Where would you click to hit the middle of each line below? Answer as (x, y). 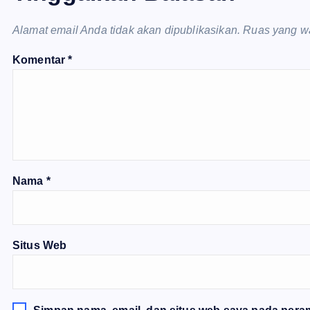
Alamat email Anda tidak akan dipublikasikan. (127, 30)
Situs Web (40, 245)
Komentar (40, 60)
